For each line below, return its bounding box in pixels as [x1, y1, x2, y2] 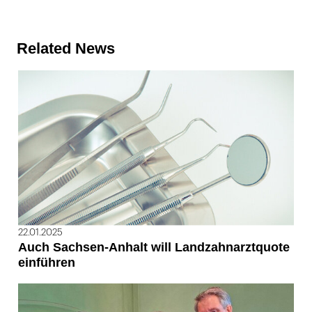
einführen [18, 255, 75, 270]
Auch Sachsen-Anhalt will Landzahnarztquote [18, 240, 290, 254]
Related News [17, 39, 115, 57]
